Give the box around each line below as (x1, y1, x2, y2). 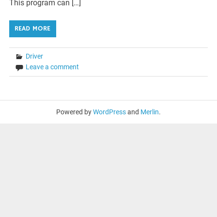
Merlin (140, 108, 159, 116)
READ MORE (15, 24, 51, 33)
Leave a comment (26, 63, 79, 71)
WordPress (93, 108, 126, 116)
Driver (26, 52, 44, 61)
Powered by (56, 108, 93, 116)
